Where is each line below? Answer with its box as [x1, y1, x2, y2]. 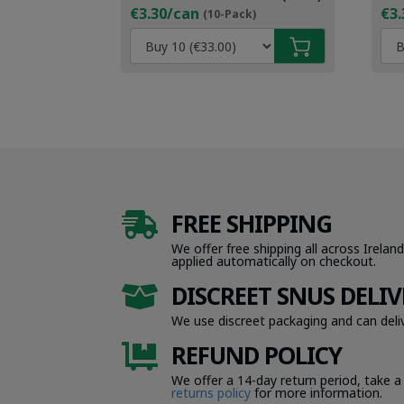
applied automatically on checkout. [170, 252, 376, 270]
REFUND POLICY [170, 339, 342, 372]
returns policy [170, 384, 251, 402]
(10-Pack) [203, 5, 257, 22]
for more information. [250, 384, 382, 402]
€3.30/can [130, 3, 200, 23]
